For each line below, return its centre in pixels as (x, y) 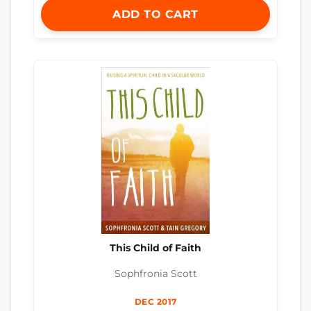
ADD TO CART (155, 15)
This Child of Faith (155, 248)
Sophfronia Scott (155, 273)
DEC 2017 (155, 301)
